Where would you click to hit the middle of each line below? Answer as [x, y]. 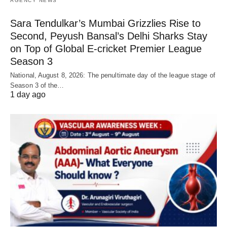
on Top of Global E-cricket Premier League [106, 49]
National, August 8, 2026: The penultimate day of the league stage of [113, 75]
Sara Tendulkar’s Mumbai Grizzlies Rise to [105, 24]
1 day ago [28, 95]
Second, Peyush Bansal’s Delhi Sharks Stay [109, 36]
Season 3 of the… [37, 86]
